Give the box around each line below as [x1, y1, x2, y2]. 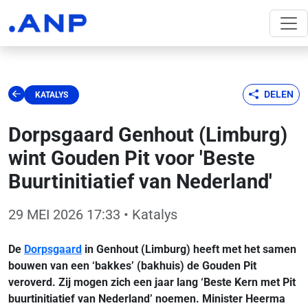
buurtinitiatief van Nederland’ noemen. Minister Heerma [8, 292, 285, 305]
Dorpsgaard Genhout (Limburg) [8, 123, 287, 146]
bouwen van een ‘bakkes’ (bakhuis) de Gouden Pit [8, 259, 256, 272]
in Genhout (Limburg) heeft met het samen [82, 243, 296, 256]
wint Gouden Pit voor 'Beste [8, 146, 255, 170]
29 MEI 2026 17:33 [8, 206, 120, 223]
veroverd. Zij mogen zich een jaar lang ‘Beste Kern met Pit [8, 276, 296, 289]
